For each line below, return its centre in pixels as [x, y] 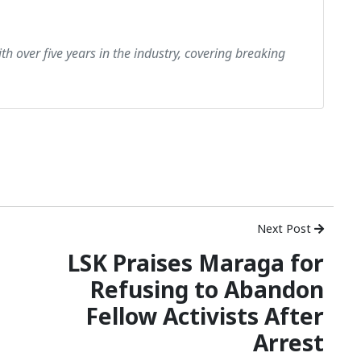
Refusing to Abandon [207, 290]
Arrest [288, 343]
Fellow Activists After [205, 316]
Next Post [286, 229]
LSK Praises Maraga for [196, 263]
